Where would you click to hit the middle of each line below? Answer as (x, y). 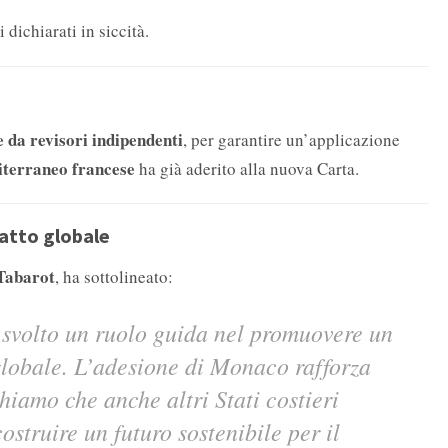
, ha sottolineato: (114, 277)
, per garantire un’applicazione (291, 140)
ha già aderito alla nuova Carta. (247, 169)
